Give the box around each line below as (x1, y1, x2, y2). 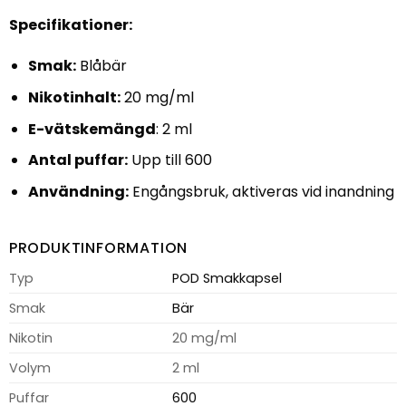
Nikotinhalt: (27, 87, 121, 109)
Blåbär (75, 55, 127, 77)
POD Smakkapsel (171, 269, 282, 288)
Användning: (27, 180, 129, 202)
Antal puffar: (27, 150, 128, 171)
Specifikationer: (8, 14, 132, 35)
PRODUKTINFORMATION (8, 237, 188, 259)
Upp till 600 (127, 150, 212, 171)
